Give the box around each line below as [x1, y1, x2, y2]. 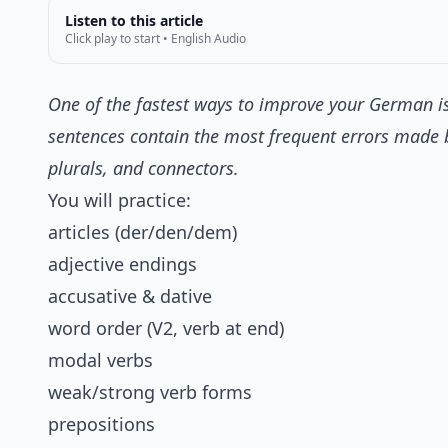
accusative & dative [48, 284, 212, 309]
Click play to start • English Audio [65, 30, 246, 48]
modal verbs [48, 348, 153, 373]
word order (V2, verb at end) [48, 316, 284, 341]
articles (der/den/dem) [48, 220, 237, 245]
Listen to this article [65, 11, 203, 31]
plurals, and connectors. [48, 156, 239, 181]
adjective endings [48, 252, 197, 277]
